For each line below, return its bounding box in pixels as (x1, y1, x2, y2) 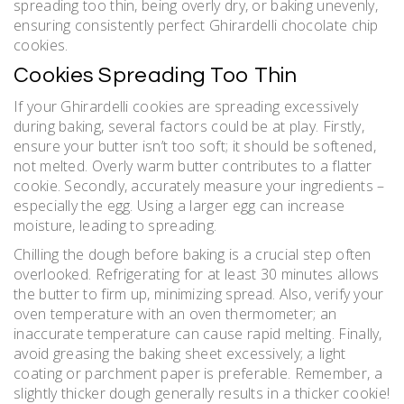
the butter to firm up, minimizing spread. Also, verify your (14, 284, 384, 305)
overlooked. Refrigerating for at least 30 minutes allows (14, 264, 380, 285)
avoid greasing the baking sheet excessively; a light (14, 344, 346, 364)
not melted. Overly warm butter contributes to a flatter (14, 156, 372, 177)
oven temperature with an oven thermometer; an (14, 304, 337, 325)
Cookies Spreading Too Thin (14, 64, 298, 87)
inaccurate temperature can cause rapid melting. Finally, (14, 324, 382, 344)
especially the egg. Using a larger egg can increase (14, 196, 345, 216)
